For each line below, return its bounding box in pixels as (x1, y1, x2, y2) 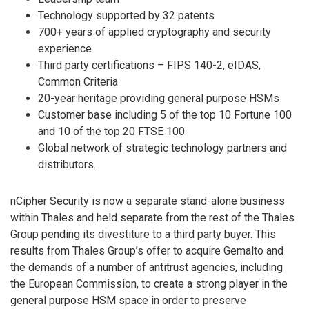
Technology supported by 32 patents (38, 9, 215, 23)
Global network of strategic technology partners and (38, 141, 287, 155)
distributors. (38, 158, 96, 172)
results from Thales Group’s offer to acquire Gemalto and (10, 244, 283, 258)
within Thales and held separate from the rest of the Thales (10, 211, 295, 225)
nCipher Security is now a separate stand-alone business (10, 195, 285, 208)
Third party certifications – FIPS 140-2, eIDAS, (38, 59, 261, 72)
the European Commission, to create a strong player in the (10, 277, 288, 291)
